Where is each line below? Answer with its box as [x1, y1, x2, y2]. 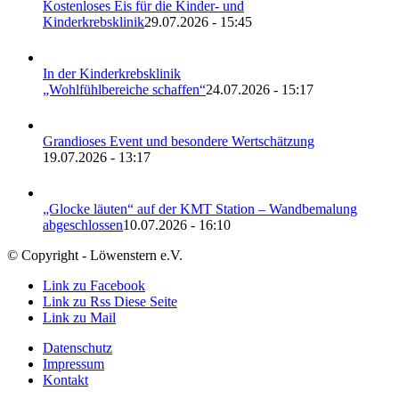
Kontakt [43, 371, 88, 387]
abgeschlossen [43, 216, 123, 232]
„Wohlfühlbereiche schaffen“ [43, 81, 206, 97]
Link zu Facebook [43, 277, 145, 293]
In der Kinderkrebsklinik [43, 65, 181, 81]
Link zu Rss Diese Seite [43, 293, 177, 309]
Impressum [43, 355, 104, 371]
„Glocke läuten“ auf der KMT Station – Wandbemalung [43, 200, 357, 216]
